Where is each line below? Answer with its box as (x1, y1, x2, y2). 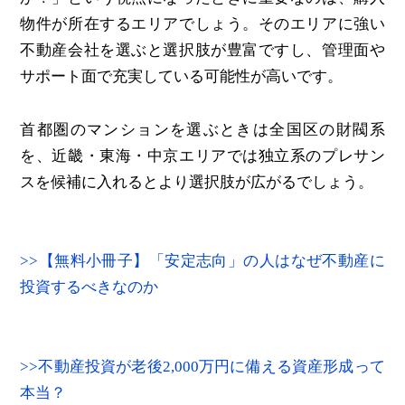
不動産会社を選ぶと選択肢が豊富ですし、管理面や (20, 41, 385, 59)
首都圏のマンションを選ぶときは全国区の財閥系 (20, 120, 385, 138)
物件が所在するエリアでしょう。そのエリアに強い (20, 14, 385, 33)
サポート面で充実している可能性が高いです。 (20, 67, 344, 85)
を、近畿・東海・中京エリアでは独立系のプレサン (20, 146, 385, 165)
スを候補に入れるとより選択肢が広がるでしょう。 (20, 173, 374, 191)
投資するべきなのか (20, 278, 159, 297)
